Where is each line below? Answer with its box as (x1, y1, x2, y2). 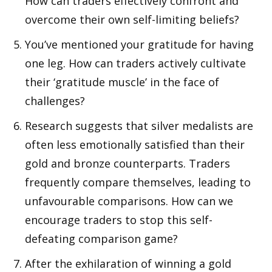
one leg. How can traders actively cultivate (25, 55, 246, 70)
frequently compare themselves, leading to (25, 174, 251, 189)
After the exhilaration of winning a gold (25, 256, 231, 271)
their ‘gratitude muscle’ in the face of (25, 74, 219, 89)
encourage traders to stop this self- (25, 212, 212, 227)
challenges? (25, 93, 85, 108)
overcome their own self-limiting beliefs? (25, 12, 239, 27)
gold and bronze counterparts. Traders (25, 155, 230, 171)
